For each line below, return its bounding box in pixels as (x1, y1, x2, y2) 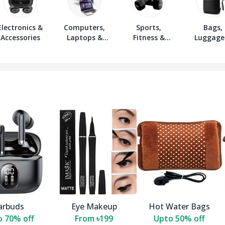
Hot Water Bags (149, 201, 210, 212)
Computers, (64, 23, 105, 33)
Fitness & (133, 33, 165, 43)
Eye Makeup (71, 201, 117, 212)
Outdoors (132, 43, 166, 53)
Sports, (136, 23, 161, 33)
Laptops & (66, 33, 102, 43)
